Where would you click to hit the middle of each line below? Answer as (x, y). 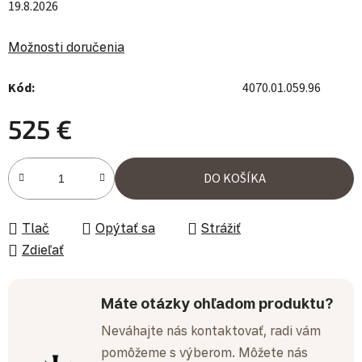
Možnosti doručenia (66, 47)
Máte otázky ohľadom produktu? (217, 303)
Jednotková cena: (55, 168)
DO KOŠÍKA (234, 179)
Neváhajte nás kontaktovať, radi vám (211, 331)
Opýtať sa (125, 228)
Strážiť (221, 228)
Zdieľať (43, 250)
